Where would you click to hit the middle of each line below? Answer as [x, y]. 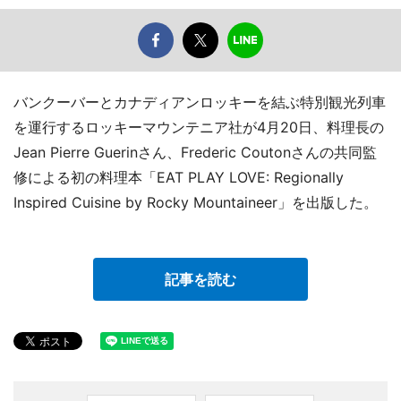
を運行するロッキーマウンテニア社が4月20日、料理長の [199, 128]
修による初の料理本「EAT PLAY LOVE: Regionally [179, 178]
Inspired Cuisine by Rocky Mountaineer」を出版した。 [196, 203]
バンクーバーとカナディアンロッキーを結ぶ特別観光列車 [200, 102]
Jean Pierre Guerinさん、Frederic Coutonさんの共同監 [195, 153]
